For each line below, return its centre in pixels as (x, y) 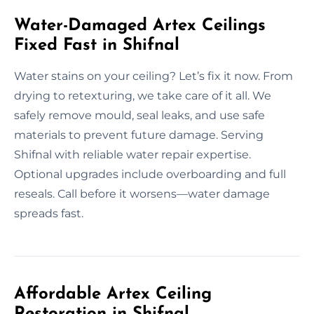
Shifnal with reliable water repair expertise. (132, 154)
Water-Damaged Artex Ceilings (140, 26)
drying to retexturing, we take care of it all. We (143, 95)
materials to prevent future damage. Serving (139, 135)
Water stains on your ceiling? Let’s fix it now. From (153, 76)
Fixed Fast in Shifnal (97, 45)
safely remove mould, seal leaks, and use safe (139, 115)
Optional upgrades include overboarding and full (150, 174)
